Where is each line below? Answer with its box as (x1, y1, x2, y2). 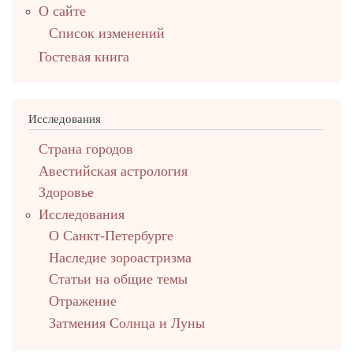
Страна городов (38, 141, 133, 158)
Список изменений (48, 24, 165, 41)
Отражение (48, 293, 117, 309)
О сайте (38, 3, 86, 20)
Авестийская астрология (38, 162, 188, 179)
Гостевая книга (38, 49, 129, 65)
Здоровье (38, 184, 94, 201)
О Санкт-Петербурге (48, 228, 173, 244)
